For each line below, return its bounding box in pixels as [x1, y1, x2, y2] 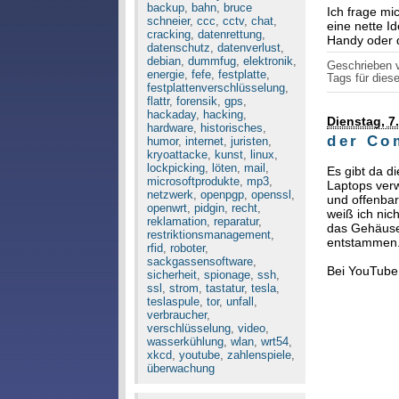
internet [184, 134, 224, 148]
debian [146, 54, 181, 68]
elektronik [242, 54, 293, 68]
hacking [202, 108, 243, 121]
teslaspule [146, 295, 199, 308]
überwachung [146, 362, 215, 375]
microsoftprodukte [146, 175, 240, 188]
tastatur [205, 281, 244, 295]
